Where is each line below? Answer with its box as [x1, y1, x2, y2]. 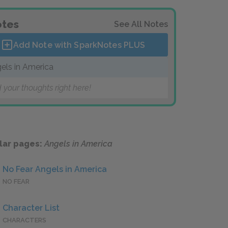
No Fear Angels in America [3, 164, 107, 175]
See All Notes [114, 19, 168, 29]
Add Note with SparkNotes [13, 40, 124, 50]
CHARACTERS [3, 216, 46, 224]
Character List [3, 203, 60, 213]
